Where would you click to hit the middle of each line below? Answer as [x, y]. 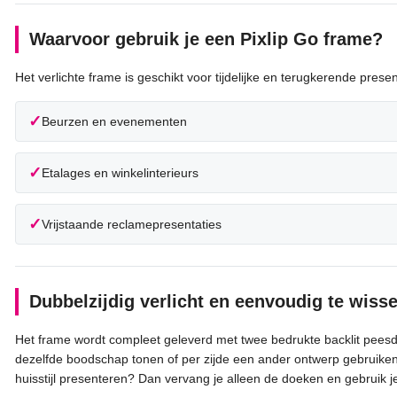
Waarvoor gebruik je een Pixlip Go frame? [206, 39]
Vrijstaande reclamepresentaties [132, 224]
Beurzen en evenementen [114, 121]
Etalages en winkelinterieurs [120, 172]
